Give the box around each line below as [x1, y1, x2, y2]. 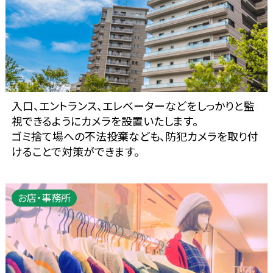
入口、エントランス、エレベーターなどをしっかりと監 [11, 97, 255, 113]
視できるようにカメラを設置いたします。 [11, 112, 198, 129]
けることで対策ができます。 [11, 143, 140, 159]
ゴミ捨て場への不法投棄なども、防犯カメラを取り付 [11, 127, 258, 144]
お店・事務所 [17, 190, 71, 205]
